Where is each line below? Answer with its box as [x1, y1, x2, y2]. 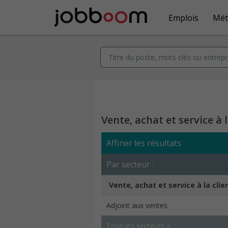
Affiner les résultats [106, 137, 181, 149]
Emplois [168, 12, 198, 23]
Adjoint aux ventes [106, 201, 167, 210]
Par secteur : [106, 159, 154, 170]
